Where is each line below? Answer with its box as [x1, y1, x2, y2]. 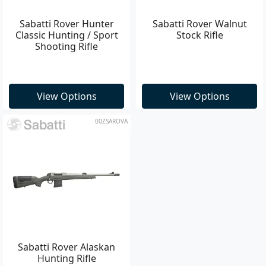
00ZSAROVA [95, 116, 128, 125]
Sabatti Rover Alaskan [18, 240, 115, 254]
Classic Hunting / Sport [15, 28, 118, 42]
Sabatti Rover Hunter [19, 17, 114, 30]
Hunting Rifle [37, 251, 96, 265]
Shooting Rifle [35, 39, 98, 53]
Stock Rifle [176, 28, 223, 42]
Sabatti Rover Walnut [152, 17, 247, 30]
